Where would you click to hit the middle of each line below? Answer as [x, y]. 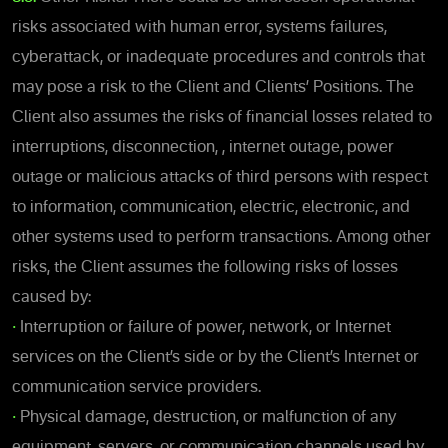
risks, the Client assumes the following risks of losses [205, 267]
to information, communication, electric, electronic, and [211, 207]
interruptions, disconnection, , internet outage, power [203, 147]
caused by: [51, 297]
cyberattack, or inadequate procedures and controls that [218, 57]
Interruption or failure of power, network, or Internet [205, 327]
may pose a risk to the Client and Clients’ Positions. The [213, 87]
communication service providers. [136, 387]
